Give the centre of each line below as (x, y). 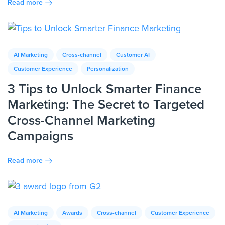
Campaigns (40, 135)
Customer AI (133, 54)
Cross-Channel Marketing (81, 120)
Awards (72, 213)
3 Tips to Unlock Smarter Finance (104, 89)
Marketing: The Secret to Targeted (106, 104)
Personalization (108, 69)
